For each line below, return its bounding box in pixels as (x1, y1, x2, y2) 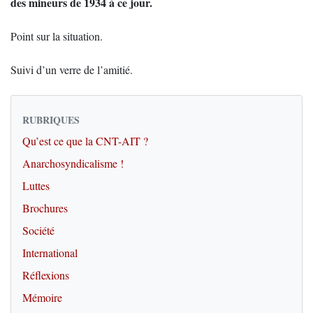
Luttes (22, 178, 50, 193)
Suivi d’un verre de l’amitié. (10, 62, 133, 77)
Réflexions (22, 268, 69, 282)
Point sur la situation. (10, 29, 103, 43)
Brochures (22, 201, 68, 215)
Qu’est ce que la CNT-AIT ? (22, 133, 148, 148)
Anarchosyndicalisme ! (22, 156, 124, 170)
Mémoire (22, 290, 62, 305)
